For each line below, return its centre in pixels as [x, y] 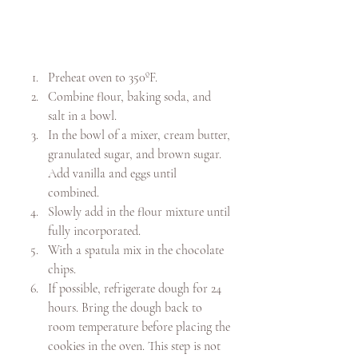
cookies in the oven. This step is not [136, 346]
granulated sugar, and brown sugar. [136, 154]
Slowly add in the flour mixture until [141, 212]
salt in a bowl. [84, 116]
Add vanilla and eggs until [114, 173]
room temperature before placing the [141, 327]
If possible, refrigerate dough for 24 [136, 288]
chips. [62, 269]
